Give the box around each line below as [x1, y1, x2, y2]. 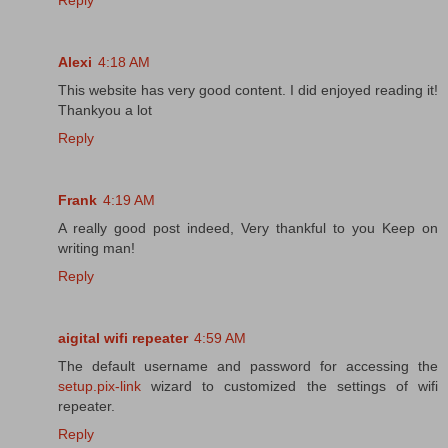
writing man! [58, 240, 135, 257]
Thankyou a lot [58, 102, 152, 119]
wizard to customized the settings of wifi [141, 378, 438, 395]
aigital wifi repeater [58, 330, 188, 347]
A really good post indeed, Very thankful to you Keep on [58, 220, 438, 237]
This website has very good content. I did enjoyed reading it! [58, 82, 438, 99]
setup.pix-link [58, 378, 141, 395]
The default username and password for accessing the [58, 358, 438, 375]
